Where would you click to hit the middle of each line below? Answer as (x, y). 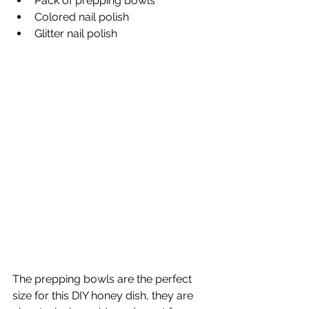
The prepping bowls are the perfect (103, 279)
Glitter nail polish (76, 34)
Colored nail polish (82, 17)
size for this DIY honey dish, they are (104, 296)
